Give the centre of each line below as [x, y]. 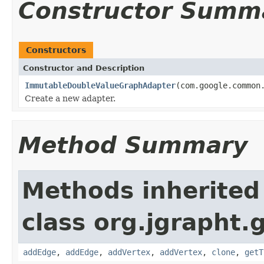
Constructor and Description [84, 68]
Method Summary [133, 145]
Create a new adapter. [70, 98]
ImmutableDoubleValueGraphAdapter [100, 85]
